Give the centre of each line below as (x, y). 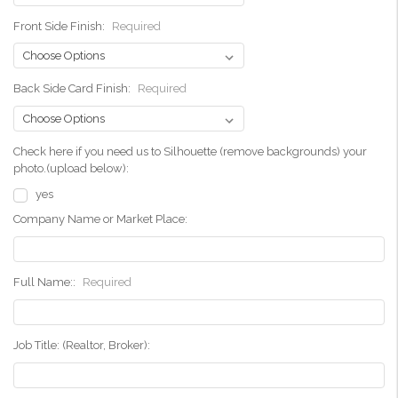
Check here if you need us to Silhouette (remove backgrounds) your (190, 152)
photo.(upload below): (71, 169)
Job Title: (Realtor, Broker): (82, 346)
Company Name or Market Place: (100, 219)
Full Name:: (46, 283)
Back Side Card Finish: (73, 89)
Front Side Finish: (60, 26)
